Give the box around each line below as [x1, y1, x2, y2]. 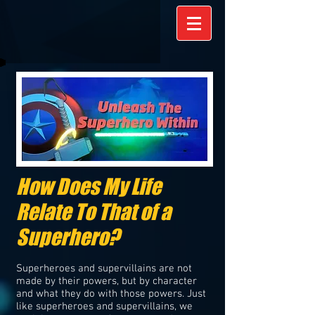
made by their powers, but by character [16, 275, 197, 288]
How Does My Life [16, 174, 161, 199]
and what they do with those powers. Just [16, 288, 206, 300]
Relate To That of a [16, 199, 171, 224]
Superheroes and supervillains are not [16, 262, 192, 275]
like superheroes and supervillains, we [16, 300, 193, 313]
